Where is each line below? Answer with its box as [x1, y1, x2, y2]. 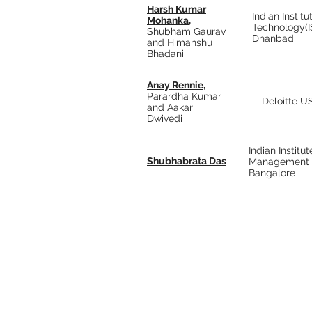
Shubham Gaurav [147, 26, 226, 37]
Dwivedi [147, 113, 182, 124]
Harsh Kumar [147, 3, 206, 15]
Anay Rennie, [147, 79, 205, 91]
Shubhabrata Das [147, 155, 226, 166]
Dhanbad [252, 33, 294, 44]
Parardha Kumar [147, 91, 221, 102]
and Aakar [147, 102, 193, 113]
